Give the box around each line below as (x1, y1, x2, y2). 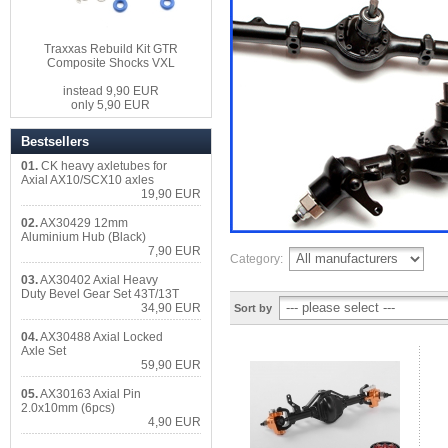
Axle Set (21, 344, 66, 358)
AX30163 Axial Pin (40, 387, 141, 401)
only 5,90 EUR (71, 98, 151, 112)
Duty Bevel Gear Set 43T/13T (21, 287, 179, 301)
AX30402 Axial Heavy (40, 273, 158, 287)
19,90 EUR (141, 187, 201, 201)
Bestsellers (21, 134, 89, 149)
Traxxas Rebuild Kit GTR (44, 42, 178, 56)
